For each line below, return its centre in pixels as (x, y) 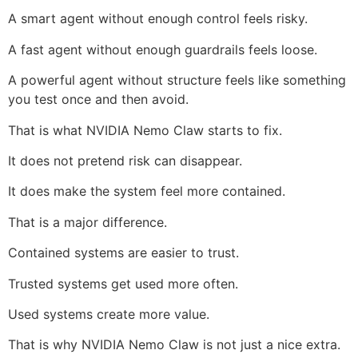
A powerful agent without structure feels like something (177, 80)
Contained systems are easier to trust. (123, 253)
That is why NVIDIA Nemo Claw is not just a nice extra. (174, 345)
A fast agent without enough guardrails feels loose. (163, 49)
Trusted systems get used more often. (123, 283)
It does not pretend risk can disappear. (125, 161)
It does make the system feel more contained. (147, 191)
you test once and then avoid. (98, 99)
